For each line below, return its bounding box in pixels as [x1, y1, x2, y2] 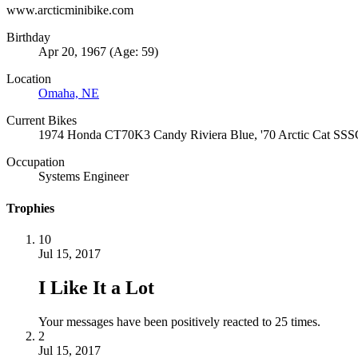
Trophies [6, 201, 54, 215]
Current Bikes [6, 113, 77, 128]
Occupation [6, 155, 65, 169]
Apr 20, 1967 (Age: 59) [38, 45, 158, 59]
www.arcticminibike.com [6, 3, 133, 18]
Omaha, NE [38, 86, 99, 101]
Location [6, 72, 51, 86]
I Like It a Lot [38, 276, 154, 298]
